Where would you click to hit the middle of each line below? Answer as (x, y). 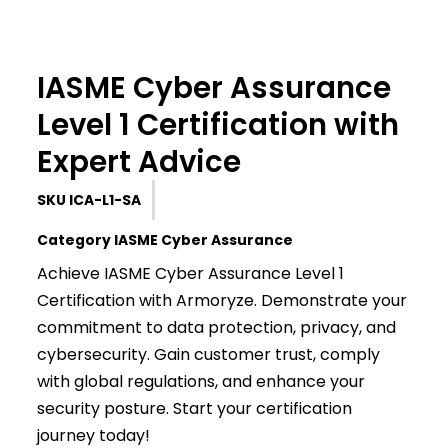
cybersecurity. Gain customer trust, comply (208, 354)
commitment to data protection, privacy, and (216, 327)
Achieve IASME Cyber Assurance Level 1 (190, 273)
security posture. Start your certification (194, 408)
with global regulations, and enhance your (201, 381)
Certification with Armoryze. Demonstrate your (222, 300)
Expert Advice (139, 161)
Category (74, 240)
